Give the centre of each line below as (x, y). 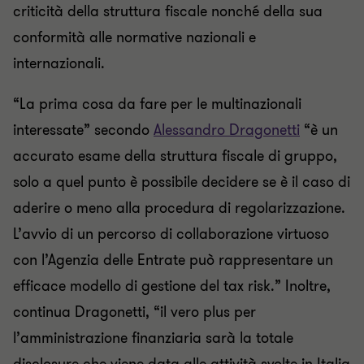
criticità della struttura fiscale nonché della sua (168, 11)
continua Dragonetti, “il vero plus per (134, 312)
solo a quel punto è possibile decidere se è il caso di (182, 182)
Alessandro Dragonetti (227, 130)
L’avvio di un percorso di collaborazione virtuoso (171, 234)
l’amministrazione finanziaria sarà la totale (153, 338)
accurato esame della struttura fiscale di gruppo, (175, 156)
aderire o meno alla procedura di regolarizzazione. (179, 208)
